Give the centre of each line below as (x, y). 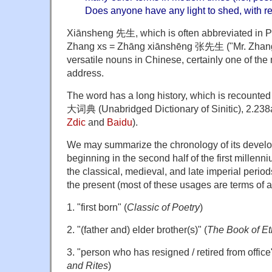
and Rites (87, 265)
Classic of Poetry (163, 207)
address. (85, 73)
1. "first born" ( (97, 207)
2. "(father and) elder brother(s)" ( (137, 229)
